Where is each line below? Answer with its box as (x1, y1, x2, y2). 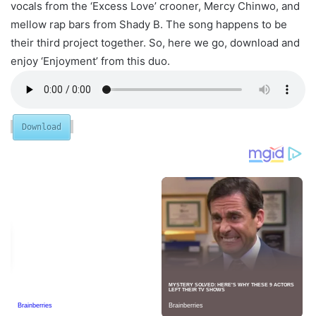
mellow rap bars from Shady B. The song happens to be (11, 18, 287, 31)
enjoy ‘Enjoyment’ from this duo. (11, 54, 170, 68)
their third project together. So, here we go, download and (11, 36, 300, 49)
